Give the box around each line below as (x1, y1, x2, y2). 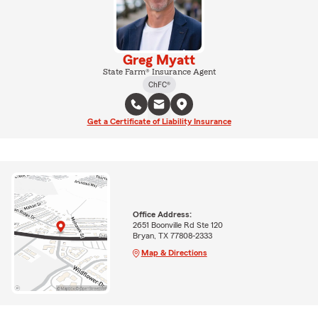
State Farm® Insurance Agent (102, 67, 216, 76)
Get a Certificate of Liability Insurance (87, 116, 231, 126)
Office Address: (132, 209, 192, 219)
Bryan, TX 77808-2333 (132, 231, 212, 240)
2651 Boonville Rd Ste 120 (132, 220, 223, 229)
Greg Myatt (123, 53, 195, 67)
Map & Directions (141, 248, 207, 257)
